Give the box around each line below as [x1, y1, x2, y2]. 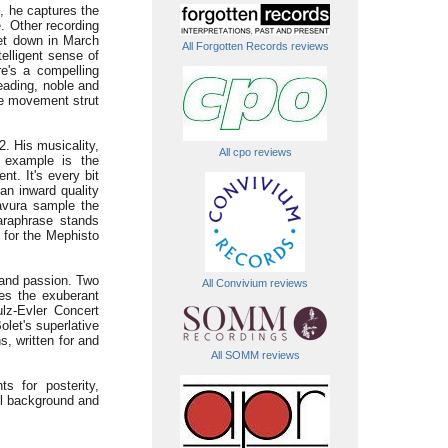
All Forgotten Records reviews [181, 40, 329, 52]
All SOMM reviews [210, 349, 300, 361]
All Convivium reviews [202, 277, 308, 289]
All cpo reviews [218, 146, 292, 158]
